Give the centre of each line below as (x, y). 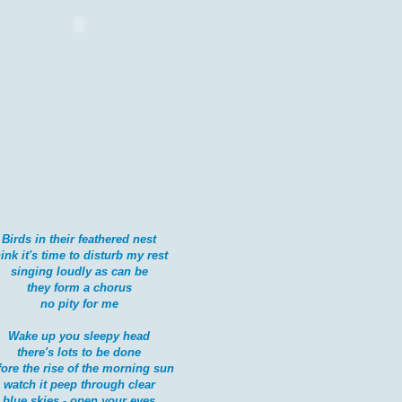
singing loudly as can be (79, 271)
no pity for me (79, 303)
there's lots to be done (79, 352)
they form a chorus (79, 287)
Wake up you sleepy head (79, 336)
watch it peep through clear (79, 384)
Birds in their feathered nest (79, 239)
